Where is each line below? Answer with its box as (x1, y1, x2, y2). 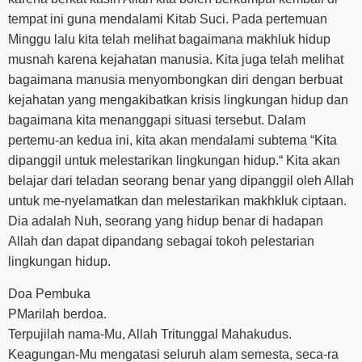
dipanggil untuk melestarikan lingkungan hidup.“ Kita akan (8, 154, 340, 168)
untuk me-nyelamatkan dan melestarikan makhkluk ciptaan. (8, 194, 347, 208)
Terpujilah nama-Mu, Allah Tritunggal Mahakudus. (8, 326, 292, 341)
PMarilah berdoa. (8, 306, 107, 321)
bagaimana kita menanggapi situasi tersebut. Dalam (8, 113, 305, 128)
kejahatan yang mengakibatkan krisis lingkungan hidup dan (8, 93, 348, 107)
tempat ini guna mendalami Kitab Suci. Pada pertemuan (8, 12, 327, 27)
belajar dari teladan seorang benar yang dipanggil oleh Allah (8, 174, 354, 188)
